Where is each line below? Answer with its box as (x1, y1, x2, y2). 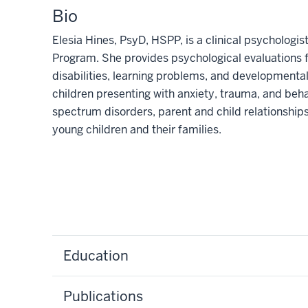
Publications (63, 287, 143, 305)
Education (63, 246, 129, 265)
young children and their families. (52, 122, 221, 137)
